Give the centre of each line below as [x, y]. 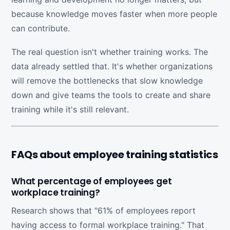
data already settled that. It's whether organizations [112, 66]
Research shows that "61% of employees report [103, 210]
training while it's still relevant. [70, 109]
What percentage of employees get [92, 181]
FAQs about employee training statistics [115, 155]
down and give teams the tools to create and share [111, 95]
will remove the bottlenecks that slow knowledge [107, 81]
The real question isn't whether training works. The [110, 52]
